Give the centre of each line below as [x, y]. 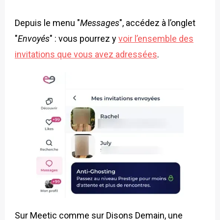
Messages [100, 23]
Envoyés [34, 38]
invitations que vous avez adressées [86, 54]
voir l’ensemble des [156, 38]
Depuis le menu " [47, 23]
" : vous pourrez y [84, 38]
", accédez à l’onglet [157, 23]
